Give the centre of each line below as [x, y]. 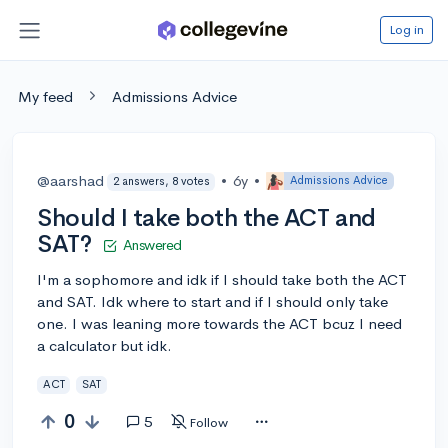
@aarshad [70, 180]
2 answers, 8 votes [161, 181]
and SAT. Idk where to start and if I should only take [212, 301]
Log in [406, 29]
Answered [152, 244]
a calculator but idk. [104, 345]
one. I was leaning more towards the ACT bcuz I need [219, 323]
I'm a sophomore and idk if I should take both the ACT [222, 279]
